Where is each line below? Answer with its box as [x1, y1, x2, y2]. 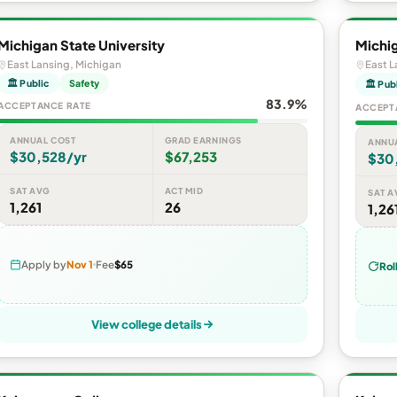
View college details [90, 317, 202, 332]
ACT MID [164, 185, 204, 197]
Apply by [21, 257, 66, 271]
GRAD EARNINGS [164, 135, 242, 146]
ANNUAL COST [10, 135, 76, 146]
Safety [68, 77, 99, 90]
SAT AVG [10, 185, 51, 197]
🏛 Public [7, 77, 50, 90]
